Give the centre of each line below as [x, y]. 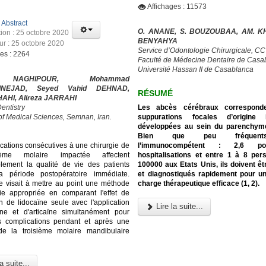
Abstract [14, 23]
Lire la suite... [179, 206]
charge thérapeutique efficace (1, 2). [199, 183]
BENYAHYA [158, 41]
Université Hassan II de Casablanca [196, 70]
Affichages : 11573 [177, 7]
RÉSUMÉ [156, 93]
